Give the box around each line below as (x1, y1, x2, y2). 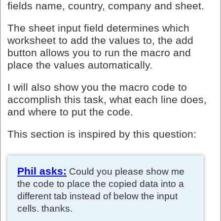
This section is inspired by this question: (7, 128, 196, 140)
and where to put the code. (7, 106, 133, 118)
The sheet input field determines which (7, 22, 189, 34)
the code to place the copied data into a (17, 178, 184, 189)
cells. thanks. (17, 203, 73, 214)
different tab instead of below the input (17, 190, 178, 201)
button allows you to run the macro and (7, 46, 191, 59)
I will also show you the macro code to (7, 81, 187, 93)
